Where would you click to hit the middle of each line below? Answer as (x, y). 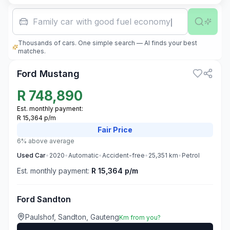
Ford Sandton (44, 199)
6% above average (46, 141)
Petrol (191, 155)
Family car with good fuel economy (102, 22)
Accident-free (123, 155)
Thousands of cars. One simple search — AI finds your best (108, 43)
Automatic (83, 155)
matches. (32, 51)
